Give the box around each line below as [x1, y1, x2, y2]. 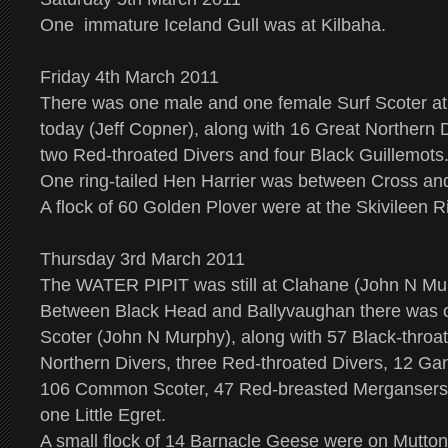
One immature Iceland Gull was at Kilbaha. [40, 15, 386, 35]
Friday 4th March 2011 [40, 67, 219, 87]
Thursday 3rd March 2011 [40, 249, 245, 269]
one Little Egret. [40, 405, 166, 425]
